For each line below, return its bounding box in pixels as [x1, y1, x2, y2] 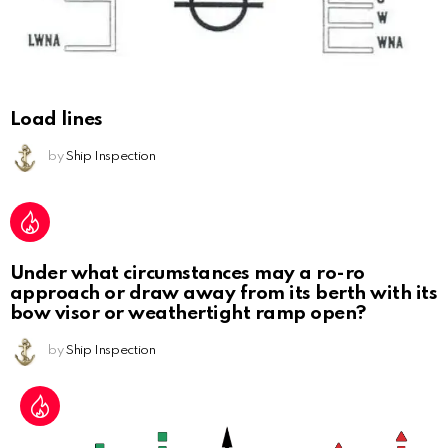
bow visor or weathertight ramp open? [10, 304, 366, 324]
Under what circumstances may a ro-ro [10, 264, 365, 284]
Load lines [10, 110, 103, 130]
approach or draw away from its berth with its [10, 284, 438, 304]
